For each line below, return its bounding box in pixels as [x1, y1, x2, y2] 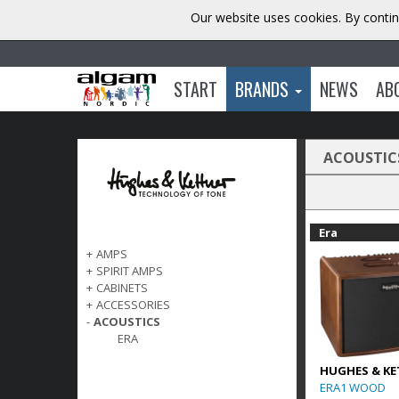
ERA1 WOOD [320, 379, 386, 395]
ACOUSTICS [94, 313, 160, 330]
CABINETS [96, 280, 148, 297]
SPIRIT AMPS [96, 263, 163, 280]
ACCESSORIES [96, 297, 170, 313]
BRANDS [234, 75, 293, 102]
